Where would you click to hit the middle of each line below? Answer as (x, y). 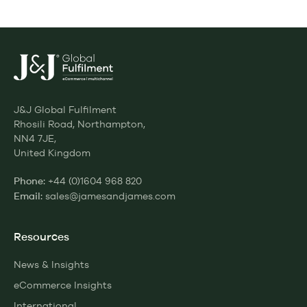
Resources (41, 237)
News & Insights (51, 264)
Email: (28, 196)
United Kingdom (52, 152)
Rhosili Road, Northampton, (79, 124)
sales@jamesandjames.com (110, 196)
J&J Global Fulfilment (65, 109)
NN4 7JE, (35, 138)
